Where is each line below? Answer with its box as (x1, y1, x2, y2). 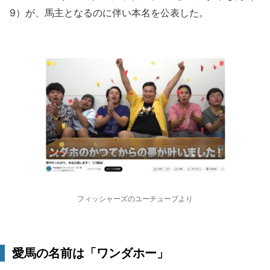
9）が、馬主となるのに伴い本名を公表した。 (10, 7, 209, 19)
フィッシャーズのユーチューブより (77, 194, 193, 203)
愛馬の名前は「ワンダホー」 (12, 246, 169, 260)
